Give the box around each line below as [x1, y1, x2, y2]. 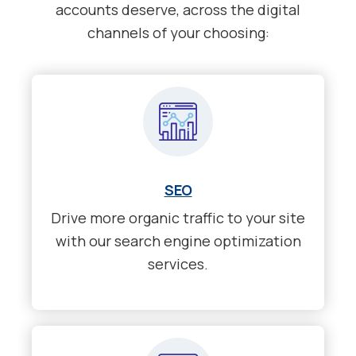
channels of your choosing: [87, 23, 269, 43]
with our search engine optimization [55, 230, 301, 250]
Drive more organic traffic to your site [51, 207, 305, 227]
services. [148, 253, 208, 273]
